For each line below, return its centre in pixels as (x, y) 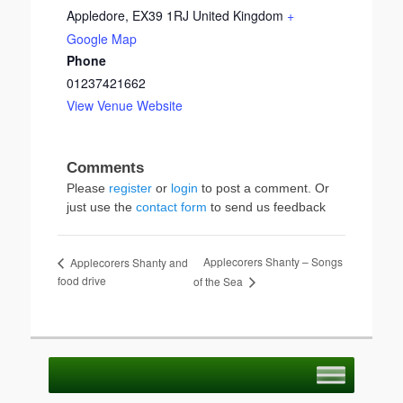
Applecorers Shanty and (128, 262)
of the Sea (220, 282)
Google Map (102, 39)
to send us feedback (266, 207)
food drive (82, 281)
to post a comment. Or (264, 188)
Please (88, 188)
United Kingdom (238, 15)
